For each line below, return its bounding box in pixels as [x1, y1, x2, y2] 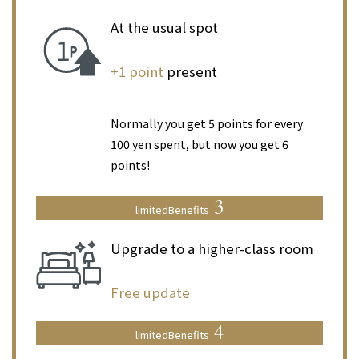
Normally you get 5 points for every [110, 115, 303, 132]
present [163, 61, 217, 81]
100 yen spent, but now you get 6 [110, 135, 288, 153]
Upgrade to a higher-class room [110, 239, 313, 259]
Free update [110, 283, 190, 303]
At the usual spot [110, 17, 218, 37]
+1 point [110, 61, 163, 81]
